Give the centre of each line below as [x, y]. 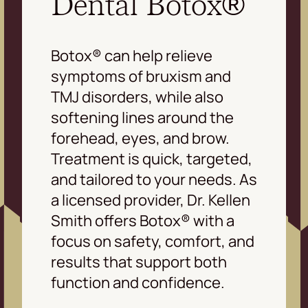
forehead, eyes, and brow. [140, 138]
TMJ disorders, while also [137, 97]
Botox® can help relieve [132, 55]
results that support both [139, 262]
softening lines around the [142, 117]
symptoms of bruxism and [141, 76]
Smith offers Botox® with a [143, 220]
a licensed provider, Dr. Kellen [151, 200]
